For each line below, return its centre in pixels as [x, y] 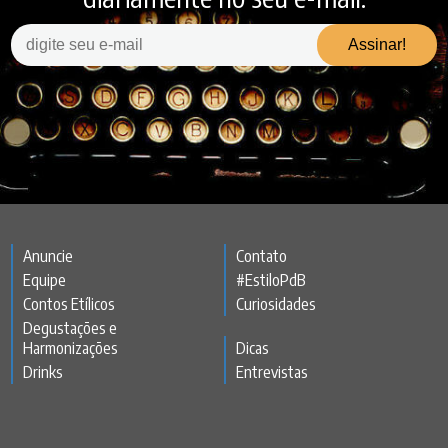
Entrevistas [271, 371]
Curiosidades [275, 303]
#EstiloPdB [270, 279]
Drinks [42, 371]
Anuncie [47, 255]
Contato [261, 255]
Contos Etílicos [68, 303]
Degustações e [69, 327]
